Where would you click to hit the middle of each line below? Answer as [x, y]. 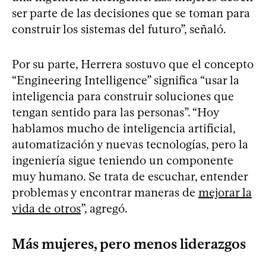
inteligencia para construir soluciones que [123, 96]
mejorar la [225, 192]
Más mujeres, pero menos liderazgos [129, 243]
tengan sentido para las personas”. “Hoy [115, 112]
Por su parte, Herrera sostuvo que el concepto [133, 64]
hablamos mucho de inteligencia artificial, [123, 128]
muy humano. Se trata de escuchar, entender [130, 176]
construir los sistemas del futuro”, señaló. [119, 29]
